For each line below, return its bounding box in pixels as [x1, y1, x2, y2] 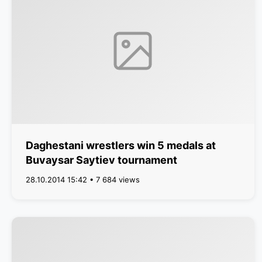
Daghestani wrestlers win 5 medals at [26, 139, 216, 151]
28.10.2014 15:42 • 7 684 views [26, 175, 140, 184]
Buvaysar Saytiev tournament [26, 154, 177, 166]
